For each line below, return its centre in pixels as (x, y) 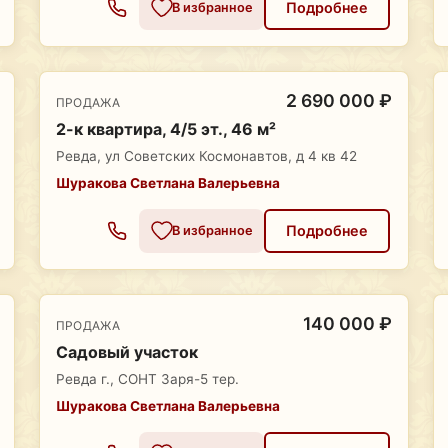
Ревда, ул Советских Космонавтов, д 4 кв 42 (206, 156)
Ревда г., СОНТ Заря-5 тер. (147, 379)
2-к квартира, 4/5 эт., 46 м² (165, 129)
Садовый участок (126, 352)
